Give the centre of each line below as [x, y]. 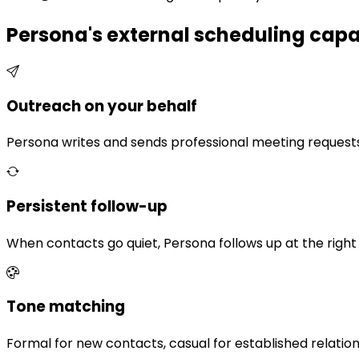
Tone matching [66, 307]
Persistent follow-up [87, 207]
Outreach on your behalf [102, 106]
